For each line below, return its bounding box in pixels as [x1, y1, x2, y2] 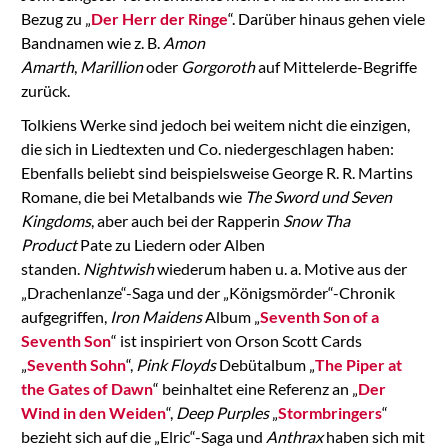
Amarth [20, 56, 74, 76]
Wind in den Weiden [20, 402, 166, 422]
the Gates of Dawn [20, 378, 153, 398]
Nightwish [82, 258, 154, 278]
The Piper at [314, 354, 402, 374]
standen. [20, 258, 83, 278]
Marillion [79, 56, 143, 76]
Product [20, 234, 77, 254]
